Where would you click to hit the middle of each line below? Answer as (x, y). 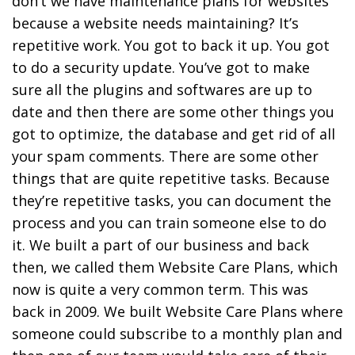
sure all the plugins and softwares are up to (162, 89)
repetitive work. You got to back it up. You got (171, 45)
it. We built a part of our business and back (160, 244)
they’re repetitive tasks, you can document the (172, 200)
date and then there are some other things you (173, 111)
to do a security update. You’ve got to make (161, 67)
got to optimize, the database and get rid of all (174, 134)
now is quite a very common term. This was (160, 289)
